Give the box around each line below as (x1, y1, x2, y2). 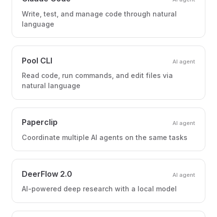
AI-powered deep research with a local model (22, 185, 177, 193)
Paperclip (22, 117, 58, 127)
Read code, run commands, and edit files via (22, 71, 173, 80)
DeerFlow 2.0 (22, 169, 72, 179)
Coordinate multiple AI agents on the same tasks (22, 133, 187, 141)
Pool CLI (22, 55, 52, 65)
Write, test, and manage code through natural (22, 9, 177, 18)
